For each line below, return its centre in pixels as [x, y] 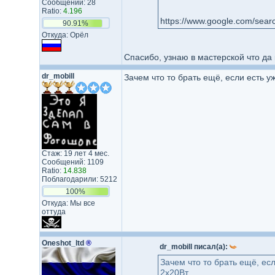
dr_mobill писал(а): [194, 247]
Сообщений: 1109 [72, 162]
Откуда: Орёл [65, 35]
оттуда [53, 212]
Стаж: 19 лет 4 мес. [75, 153]
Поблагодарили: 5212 [79, 179]
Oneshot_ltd [64, 243]
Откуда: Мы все [68, 203]
